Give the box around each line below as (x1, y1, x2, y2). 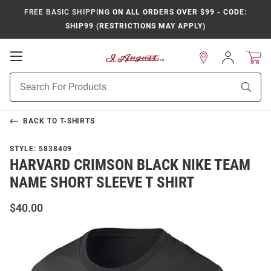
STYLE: (10, 145, 39, 153)
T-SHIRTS (59, 117, 96, 125)
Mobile (22, 62, 57, 74)
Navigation (22, 74, 76, 86)
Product (10, 74, 40, 83)
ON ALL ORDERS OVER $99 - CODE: (109, 8, 247, 16)
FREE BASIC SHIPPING (24, 8, 110, 16)
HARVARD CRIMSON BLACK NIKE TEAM (10, 156, 250, 174)
